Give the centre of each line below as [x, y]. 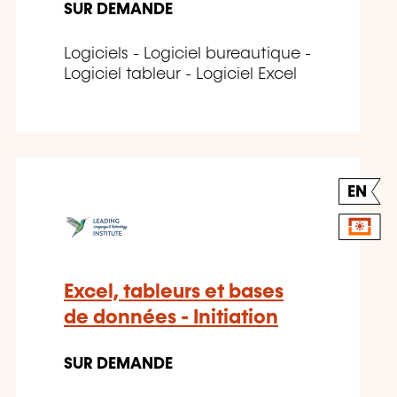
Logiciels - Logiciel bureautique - [187, 54]
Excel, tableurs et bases [174, 292]
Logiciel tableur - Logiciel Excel [180, 75]
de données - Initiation [171, 318]
